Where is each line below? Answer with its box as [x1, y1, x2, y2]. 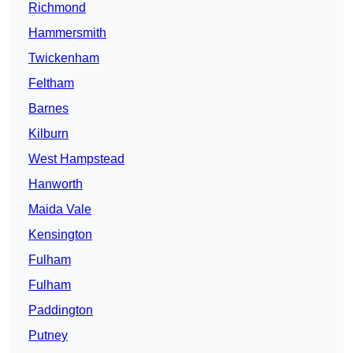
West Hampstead [28, 152, 124, 166]
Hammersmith [28, 26, 106, 40]
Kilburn [28, 127, 69, 141]
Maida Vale [28, 203, 91, 217]
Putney [28, 329, 68, 343]
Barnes [28, 102, 69, 116]
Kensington [28, 228, 92, 242]
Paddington [28, 303, 93, 318]
